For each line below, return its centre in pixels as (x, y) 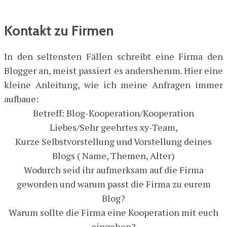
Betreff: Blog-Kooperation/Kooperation (113, 113)
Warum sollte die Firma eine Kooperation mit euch (113, 213)
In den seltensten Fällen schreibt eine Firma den (113, 56)
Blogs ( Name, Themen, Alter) (113, 156)
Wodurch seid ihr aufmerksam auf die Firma (113, 170)
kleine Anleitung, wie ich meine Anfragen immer (113, 85)
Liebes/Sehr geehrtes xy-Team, (113, 127)
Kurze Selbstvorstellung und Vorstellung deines (113, 142)
